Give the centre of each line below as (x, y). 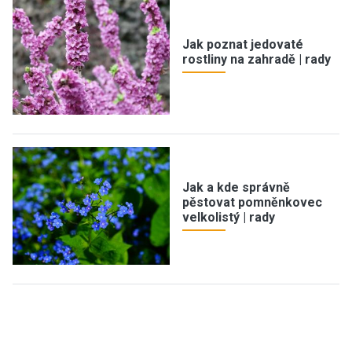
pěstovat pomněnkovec (252, 202)
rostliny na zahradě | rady (257, 59)
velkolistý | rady (229, 217)
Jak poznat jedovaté (243, 44)
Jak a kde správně (236, 187)
